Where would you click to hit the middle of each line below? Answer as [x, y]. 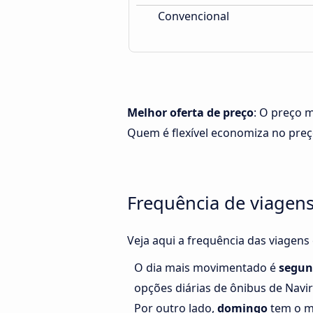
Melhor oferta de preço [190, 112]
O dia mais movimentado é [206, 268]
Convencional [192, 16]
